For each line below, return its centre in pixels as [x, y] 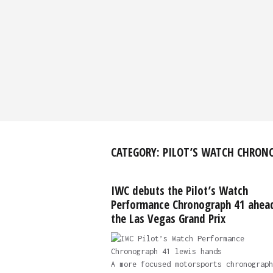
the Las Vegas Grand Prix [168, 219]
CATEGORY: [136, 152]
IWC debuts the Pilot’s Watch [179, 191]
